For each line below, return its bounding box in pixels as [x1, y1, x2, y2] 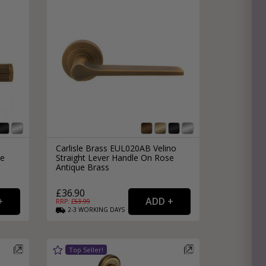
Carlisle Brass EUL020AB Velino [55, 142, 176, 154]
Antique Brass [55, 161, 109, 173]
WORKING [78, 205, 108, 214]
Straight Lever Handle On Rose [55, 151, 174, 163]
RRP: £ [55, 197, 74, 205]
